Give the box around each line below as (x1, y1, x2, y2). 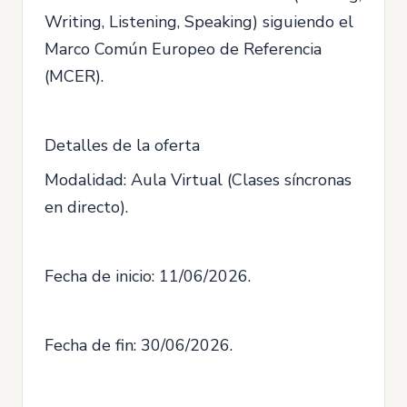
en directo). (45, 195, 128, 218)
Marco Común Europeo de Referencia (45, 37, 322, 60)
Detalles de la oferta (45, 134, 200, 156)
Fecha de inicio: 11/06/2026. (45, 264, 251, 287)
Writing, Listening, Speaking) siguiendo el (45, 10, 353, 33)
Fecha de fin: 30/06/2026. (45, 333, 233, 356)
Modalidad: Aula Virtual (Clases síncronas (45, 168, 352, 191)
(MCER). (45, 65, 104, 87)
